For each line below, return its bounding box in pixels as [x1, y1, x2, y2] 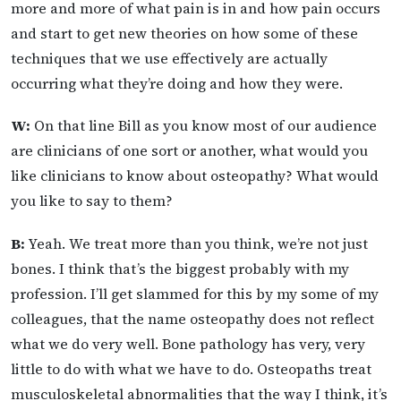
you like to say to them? [11, 191, 173, 211]
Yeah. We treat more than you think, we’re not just [25, 233, 368, 253]
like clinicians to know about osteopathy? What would [11, 166, 379, 186]
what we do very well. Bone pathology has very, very [11, 333, 365, 354]
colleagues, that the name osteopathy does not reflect [11, 308, 374, 328]
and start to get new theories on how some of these [11, 23, 358, 44]
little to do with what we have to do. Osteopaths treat [11, 358, 371, 379]
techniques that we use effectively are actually [11, 48, 328, 69]
